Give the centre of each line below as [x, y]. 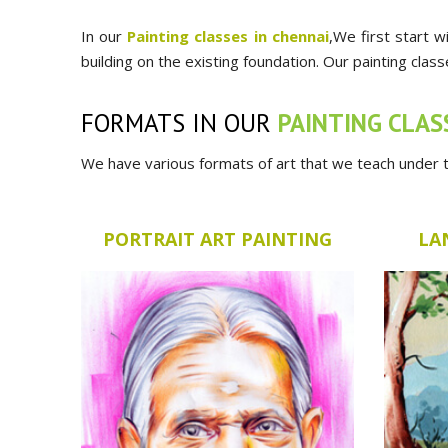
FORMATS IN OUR [179, 123]
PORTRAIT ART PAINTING [217, 239]
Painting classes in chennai [228, 36]
